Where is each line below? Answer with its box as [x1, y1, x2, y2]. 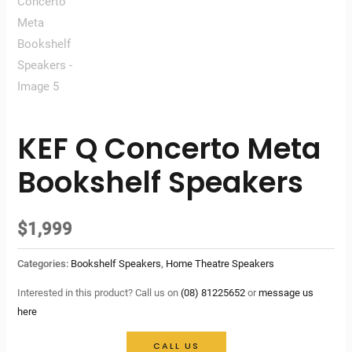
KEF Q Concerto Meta [17, 128, 321, 169]
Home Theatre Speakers [166, 257, 275, 269]
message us [258, 286, 314, 299]
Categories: [17, 257, 71, 269]
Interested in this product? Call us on [17, 286, 181, 299]
